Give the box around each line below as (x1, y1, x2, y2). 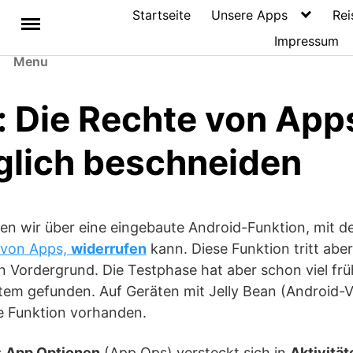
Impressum (274, 32, 340, 49)
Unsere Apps (210, 6, 288, 23)
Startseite (132, 6, 191, 23)
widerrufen (71, 240, 147, 258)
